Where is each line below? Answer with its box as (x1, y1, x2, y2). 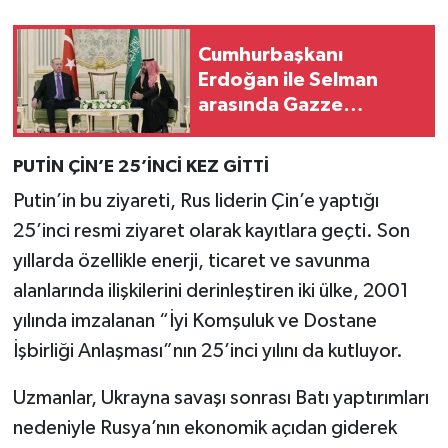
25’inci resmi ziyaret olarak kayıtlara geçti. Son (12, 221, 410, 242)
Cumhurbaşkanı (198, 45, 343, 66)
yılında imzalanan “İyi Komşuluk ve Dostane (12, 311, 377, 332)
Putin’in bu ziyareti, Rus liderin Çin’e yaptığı (12, 191, 379, 212)
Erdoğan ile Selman (198, 70, 378, 91)
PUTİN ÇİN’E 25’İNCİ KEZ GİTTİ (12, 157, 269, 176)
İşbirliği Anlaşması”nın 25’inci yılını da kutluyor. (12, 341, 403, 362)
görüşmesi (198, 120, 297, 141)
